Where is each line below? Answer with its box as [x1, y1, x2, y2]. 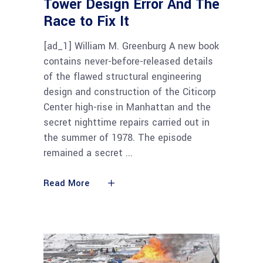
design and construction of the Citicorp [43, 85, 216, 99]
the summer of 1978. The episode [43, 130, 192, 144]
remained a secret [43, 146, 126, 160]
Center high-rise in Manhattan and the [43, 100, 211, 114]
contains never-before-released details [43, 54, 213, 68]
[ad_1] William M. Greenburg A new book [43, 39, 219, 53]
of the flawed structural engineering [43, 69, 201, 83]
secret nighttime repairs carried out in [43, 115, 210, 129]
